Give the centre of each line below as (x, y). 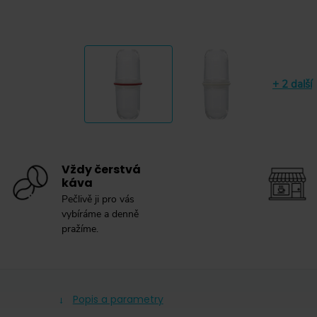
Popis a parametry (118, 300)
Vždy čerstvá (101, 169)
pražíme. (80, 229)
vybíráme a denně (100, 214)
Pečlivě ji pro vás (98, 200)
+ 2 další (292, 84)
